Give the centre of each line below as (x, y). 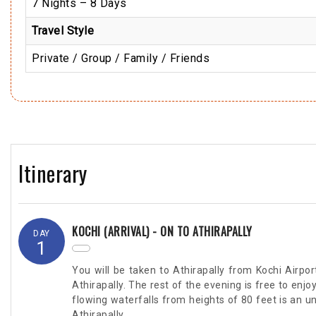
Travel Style (63, 31)
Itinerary (53, 173)
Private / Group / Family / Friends (121, 58)
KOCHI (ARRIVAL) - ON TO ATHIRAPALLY (162, 231)
